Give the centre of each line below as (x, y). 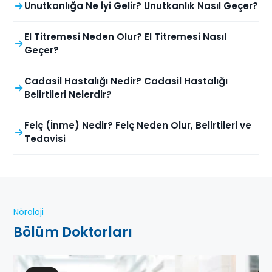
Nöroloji (29, 212)
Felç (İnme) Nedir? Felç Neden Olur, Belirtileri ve (138, 126)
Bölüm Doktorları (73, 233)
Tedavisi (45, 139)
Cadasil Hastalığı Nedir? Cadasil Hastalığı (126, 81)
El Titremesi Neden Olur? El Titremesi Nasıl (125, 37)
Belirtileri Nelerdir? (68, 95)
